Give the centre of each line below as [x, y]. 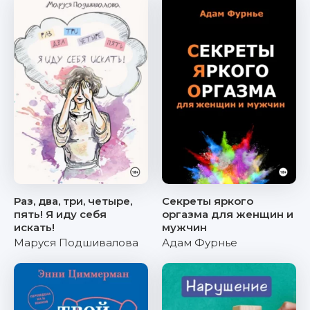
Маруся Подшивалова [76, 243]
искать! [34, 227]
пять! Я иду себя [60, 214]
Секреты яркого [208, 201]
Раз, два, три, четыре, [73, 201]
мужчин [184, 227]
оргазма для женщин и [228, 214]
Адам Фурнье [200, 243]
